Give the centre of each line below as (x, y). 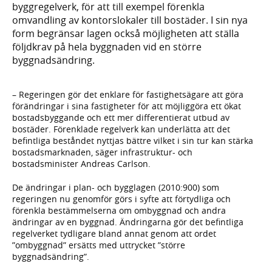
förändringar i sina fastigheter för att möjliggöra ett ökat (127, 106)
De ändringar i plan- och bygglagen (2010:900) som (116, 188)
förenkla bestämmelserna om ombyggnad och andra (119, 211)
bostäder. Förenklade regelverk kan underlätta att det (121, 129)
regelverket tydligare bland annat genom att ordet (114, 234)
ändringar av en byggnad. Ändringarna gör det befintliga (128, 222)
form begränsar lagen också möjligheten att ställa (126, 33)
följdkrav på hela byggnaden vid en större (107, 46)
